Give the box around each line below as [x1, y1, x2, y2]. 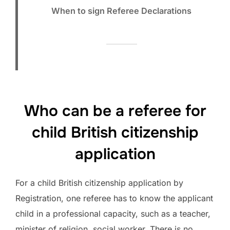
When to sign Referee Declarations [51, 5, 191, 16]
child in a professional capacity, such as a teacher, [15, 208, 210, 219]
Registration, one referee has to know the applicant [15, 193, 213, 204]
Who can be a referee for [24, 101, 206, 121]
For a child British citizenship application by [15, 178, 183, 188]
